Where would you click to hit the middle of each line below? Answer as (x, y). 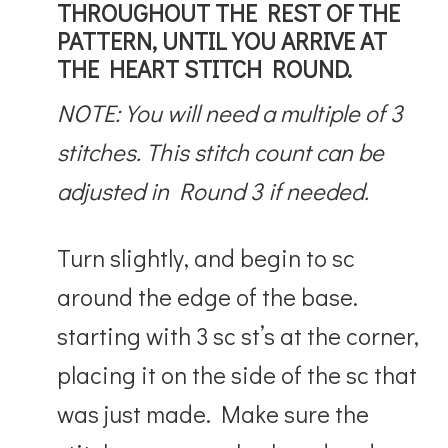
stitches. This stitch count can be (221, 151)
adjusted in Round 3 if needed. (213, 190)
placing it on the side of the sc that (237, 374)
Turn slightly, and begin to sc (206, 257)
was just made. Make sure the (213, 413)
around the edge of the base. (208, 296)
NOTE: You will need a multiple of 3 (230, 112)
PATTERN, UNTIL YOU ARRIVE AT (222, 40)
